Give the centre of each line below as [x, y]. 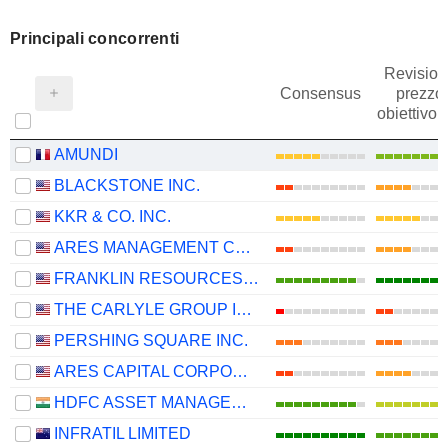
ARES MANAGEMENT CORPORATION [243, 247]
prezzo [420, 93]
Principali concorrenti [95, 38]
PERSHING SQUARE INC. [151, 340]
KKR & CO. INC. [112, 216]
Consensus [320, 93]
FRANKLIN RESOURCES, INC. [251, 278]
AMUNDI [86, 154]
